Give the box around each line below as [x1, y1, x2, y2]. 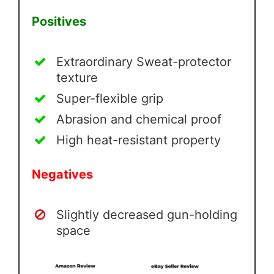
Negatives [32, 167, 93, 182]
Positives [32, 14, 86, 29]
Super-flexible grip [56, 91, 163, 106]
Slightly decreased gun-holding [56, 207, 237, 223]
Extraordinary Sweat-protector [56, 54, 231, 70]
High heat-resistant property [56, 133, 221, 148]
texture [56, 70, 98, 86]
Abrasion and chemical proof [56, 112, 221, 127]
